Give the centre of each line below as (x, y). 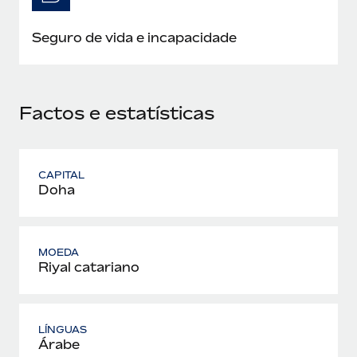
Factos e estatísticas (117, 113)
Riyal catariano (89, 267)
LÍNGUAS (63, 329)
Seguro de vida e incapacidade (134, 37)
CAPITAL (62, 175)
